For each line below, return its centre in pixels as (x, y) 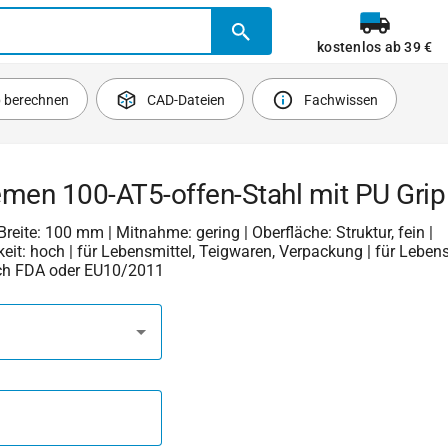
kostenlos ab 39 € (375, 47)
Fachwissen (340, 100)
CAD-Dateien (186, 100)
